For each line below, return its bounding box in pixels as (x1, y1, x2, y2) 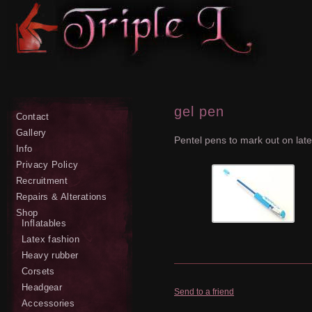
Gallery (16, 127, 47, 138)
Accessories (22, 298, 75, 309)
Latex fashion (22, 234, 79, 244)
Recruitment (16, 175, 68, 186)
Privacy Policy (16, 159, 79, 170)
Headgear (22, 282, 63, 292)
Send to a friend (174, 288, 234, 297)
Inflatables (22, 218, 67, 228)
